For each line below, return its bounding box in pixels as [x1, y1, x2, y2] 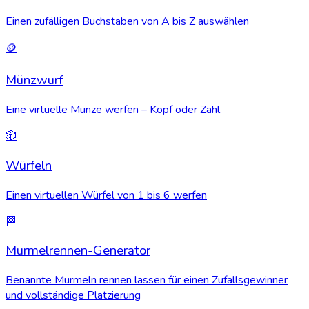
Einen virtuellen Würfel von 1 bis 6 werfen [6, 187, 207, 203]
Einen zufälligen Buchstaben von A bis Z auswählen [6, 13, 249, 29]
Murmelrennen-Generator [6, 241, 150, 260]
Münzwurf [6, 71, 63, 90]
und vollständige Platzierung [6, 287, 141, 303]
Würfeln [6, 156, 52, 175]
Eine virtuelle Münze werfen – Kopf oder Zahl [6, 102, 220, 118]
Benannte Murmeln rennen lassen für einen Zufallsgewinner [6, 272, 288, 288]
